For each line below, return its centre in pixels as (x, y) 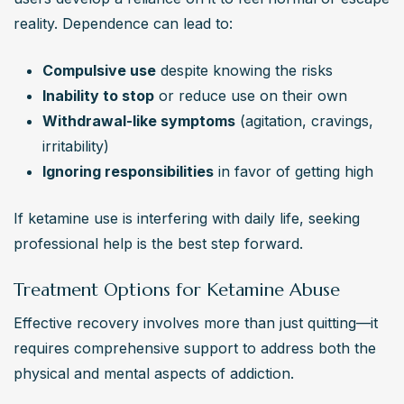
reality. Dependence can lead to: (123, 24)
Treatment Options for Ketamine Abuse (177, 290)
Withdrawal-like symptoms (139, 121)
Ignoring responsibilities (128, 172)
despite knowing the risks (244, 71)
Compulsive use (99, 71)
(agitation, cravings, (304, 121)
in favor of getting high (294, 172)
